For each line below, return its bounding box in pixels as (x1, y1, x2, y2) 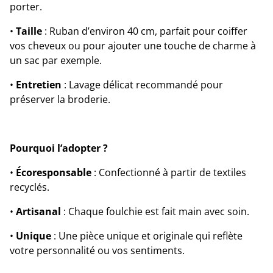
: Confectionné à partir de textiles (91, 166, 246, 180)
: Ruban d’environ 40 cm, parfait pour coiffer (42, 24, 247, 38)
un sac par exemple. (10, 54, 102, 68)
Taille (16, 24, 42, 38)
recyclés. (10, 180, 49, 194)
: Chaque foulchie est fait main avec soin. (61, 205, 249, 219)
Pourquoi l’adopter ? (10, 141, 108, 155)
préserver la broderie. (10, 93, 110, 107)
